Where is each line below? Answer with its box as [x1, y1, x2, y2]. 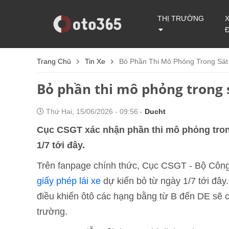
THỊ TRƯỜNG [157, 14, 204, 22]
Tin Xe [85, 57, 105, 65]
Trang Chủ [37, 57, 71, 65]
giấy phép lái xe [37, 176, 101, 186]
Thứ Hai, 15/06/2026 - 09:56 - [44, 107, 145, 116]
